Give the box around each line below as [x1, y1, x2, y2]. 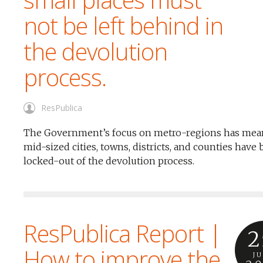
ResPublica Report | [23, 217, 221, 249]
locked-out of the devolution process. [23, 155, 194, 167]
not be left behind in [23, 9, 223, 42]
